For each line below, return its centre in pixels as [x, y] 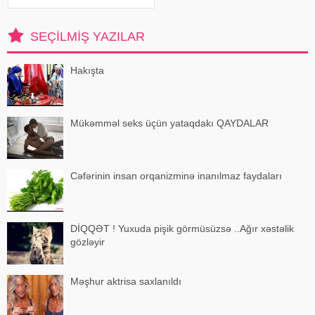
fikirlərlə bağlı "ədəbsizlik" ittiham [78, 11]
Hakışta [87, 70]
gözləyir [88, 242]
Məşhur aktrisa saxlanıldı [126, 281]
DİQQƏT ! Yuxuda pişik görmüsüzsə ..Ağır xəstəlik [182, 228]
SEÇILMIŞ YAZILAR [88, 36]
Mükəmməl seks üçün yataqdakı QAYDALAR [169, 123]
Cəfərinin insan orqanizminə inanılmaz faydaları [176, 175]
